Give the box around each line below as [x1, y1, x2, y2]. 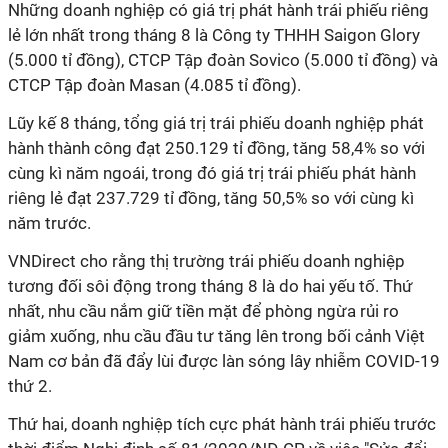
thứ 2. [8, 376, 52, 396]
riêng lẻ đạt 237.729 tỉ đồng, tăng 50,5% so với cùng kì [8, 188, 414, 208]
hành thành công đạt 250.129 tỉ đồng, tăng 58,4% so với [8, 138, 425, 158]
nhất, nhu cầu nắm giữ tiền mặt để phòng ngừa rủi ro [8, 301, 399, 321]
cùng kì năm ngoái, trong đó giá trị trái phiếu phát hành [8, 163, 416, 183]
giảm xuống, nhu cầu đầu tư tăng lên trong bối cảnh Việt [8, 326, 425, 346]
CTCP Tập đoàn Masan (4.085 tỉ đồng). [8, 75, 301, 95]
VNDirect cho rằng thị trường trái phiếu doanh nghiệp [8, 251, 405, 271]
